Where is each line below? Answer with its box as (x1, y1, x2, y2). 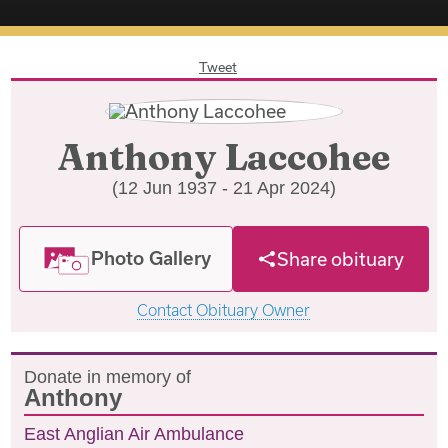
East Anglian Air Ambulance (24, 423, 245, 444)
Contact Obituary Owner (137, 300, 311, 319)
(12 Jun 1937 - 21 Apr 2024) (111, 177, 336, 198)
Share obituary (276, 247, 404, 270)
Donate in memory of (24, 366, 192, 387)
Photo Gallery (91, 247, 212, 269)
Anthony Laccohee (57, 134, 390, 179)
